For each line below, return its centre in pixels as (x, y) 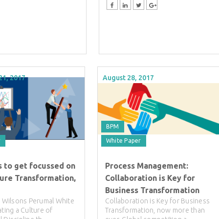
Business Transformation (152, 190)
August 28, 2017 (128, 78)
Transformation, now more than (155, 210)
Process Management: (146, 166)
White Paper (123, 141)
